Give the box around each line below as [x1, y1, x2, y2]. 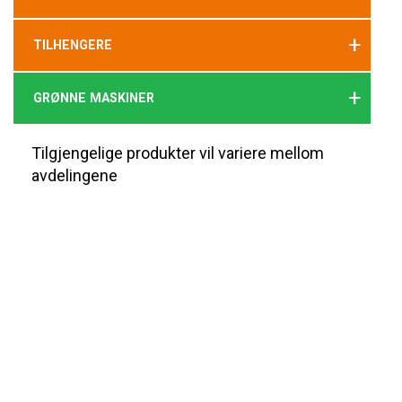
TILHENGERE [33, 38, 113, 52]
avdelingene [31, 166, 118, 185]
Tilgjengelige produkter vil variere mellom [31, 144, 324, 162]
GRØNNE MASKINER [33, 91, 155, 105]
